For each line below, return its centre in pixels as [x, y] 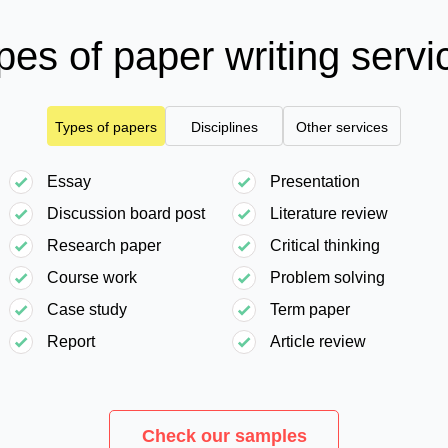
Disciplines [224, 127]
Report [71, 341]
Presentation [315, 181]
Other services [342, 127]
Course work [92, 277]
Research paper [104, 245]
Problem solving [327, 277]
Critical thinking [325, 245]
